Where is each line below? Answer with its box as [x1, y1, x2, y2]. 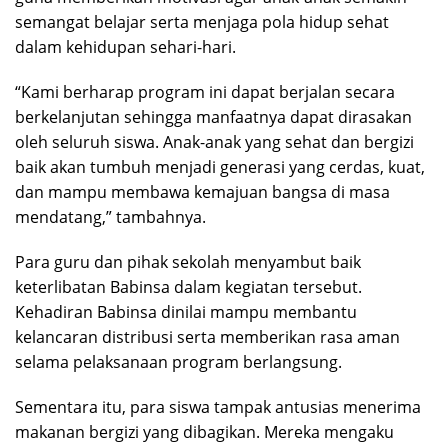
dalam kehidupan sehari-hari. [15, 35, 236, 58]
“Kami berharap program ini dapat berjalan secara [15, 80, 395, 103]
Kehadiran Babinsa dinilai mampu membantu [15, 300, 357, 323]
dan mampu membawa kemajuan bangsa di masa [15, 180, 390, 203]
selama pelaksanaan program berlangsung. [15, 350, 342, 373]
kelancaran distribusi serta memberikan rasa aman [15, 325, 400, 348]
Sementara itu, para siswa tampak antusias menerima [15, 395, 421, 418]
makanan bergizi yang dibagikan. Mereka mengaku [15, 420, 394, 443]
